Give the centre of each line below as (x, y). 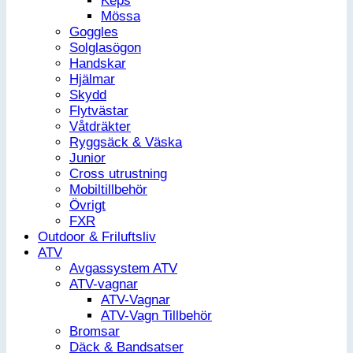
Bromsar (95, 331)
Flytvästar (99, 110)
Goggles (94, 32)
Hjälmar (92, 79)
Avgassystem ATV (123, 268)
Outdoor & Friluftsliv (97, 236)
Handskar (98, 63)
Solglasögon (105, 47)
